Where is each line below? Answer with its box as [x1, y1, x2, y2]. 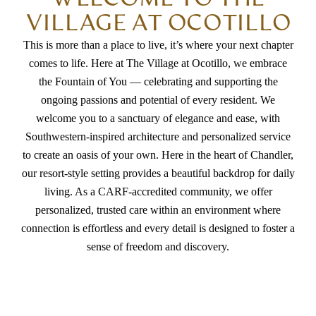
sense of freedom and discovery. [87, 241, 229, 253]
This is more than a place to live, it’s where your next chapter [23, 39, 293, 51]
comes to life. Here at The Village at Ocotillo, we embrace [29, 57, 287, 70]
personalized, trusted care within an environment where [35, 204, 281, 217]
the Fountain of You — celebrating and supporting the [38, 75, 278, 88]
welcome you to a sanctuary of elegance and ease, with [36, 112, 280, 125]
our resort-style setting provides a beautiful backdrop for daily [21, 167, 295, 180]
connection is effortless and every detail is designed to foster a [21, 222, 295, 235]
